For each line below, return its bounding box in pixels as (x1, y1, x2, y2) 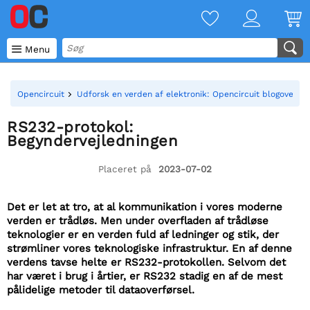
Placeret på (98, 163, 155, 174)
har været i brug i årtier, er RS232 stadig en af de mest (7, 270, 282, 282)
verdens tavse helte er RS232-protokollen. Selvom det (7, 256, 286, 268)
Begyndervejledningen (7, 132, 178, 149)
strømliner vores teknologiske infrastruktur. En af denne (7, 242, 292, 255)
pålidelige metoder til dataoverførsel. (7, 284, 194, 296)
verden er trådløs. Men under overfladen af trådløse (7, 215, 268, 227)
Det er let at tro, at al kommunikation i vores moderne (7, 201, 282, 213)
